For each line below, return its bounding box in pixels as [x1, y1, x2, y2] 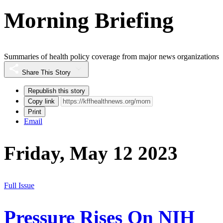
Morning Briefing [4, 7, 174, 33]
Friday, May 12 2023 [4, 142, 178, 164]
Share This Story [22, 69, 71, 77]
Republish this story [28, 87, 85, 95]
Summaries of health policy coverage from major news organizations [4, 52, 219, 61]
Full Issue [4, 181, 34, 190]
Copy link [28, 98, 55, 106]
